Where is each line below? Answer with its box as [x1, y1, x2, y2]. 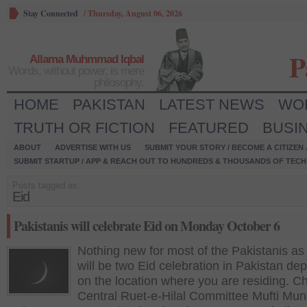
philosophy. [94, 76, 144, 89]
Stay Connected [23, 8, 78, 19]
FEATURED [169, 119, 249, 136]
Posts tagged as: [12, 180, 80, 191]
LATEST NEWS [159, 96, 265, 113]
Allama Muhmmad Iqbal [29, 53, 144, 66]
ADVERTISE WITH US [55, 143, 131, 151]
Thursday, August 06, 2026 [88, 8, 182, 19]
